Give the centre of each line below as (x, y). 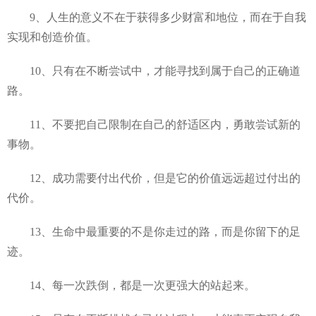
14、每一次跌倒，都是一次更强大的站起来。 (131, 285)
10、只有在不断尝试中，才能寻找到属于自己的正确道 (154, 71)
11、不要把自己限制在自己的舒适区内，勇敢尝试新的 (154, 124)
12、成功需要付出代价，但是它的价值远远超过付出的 (154, 178)
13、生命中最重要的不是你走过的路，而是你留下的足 (154, 231)
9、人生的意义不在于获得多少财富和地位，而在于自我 (157, 17)
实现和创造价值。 (52, 37)
